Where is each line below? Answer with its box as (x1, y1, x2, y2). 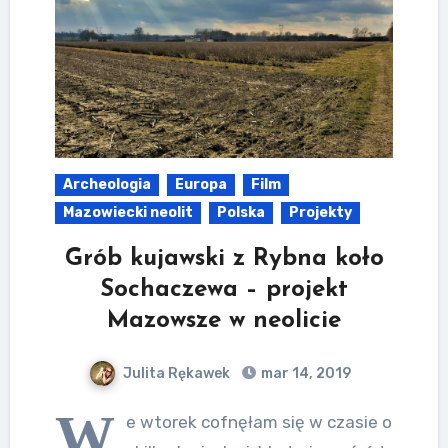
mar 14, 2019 (258, 364, 351, 382)
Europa (174, 175, 227, 193)
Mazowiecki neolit (62, 203, 193, 221)
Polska (216, 203, 265, 221)
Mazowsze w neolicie (107, 308, 341, 333)
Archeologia (62, 175, 151, 193)
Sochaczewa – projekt (100, 277, 348, 302)
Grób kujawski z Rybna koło (64, 246, 384, 271)
